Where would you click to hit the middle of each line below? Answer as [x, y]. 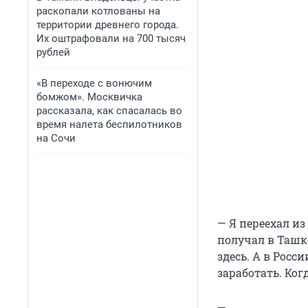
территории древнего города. [108, 25]
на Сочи [56, 138]
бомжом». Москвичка [89, 97]
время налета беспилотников [109, 124]
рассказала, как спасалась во [109, 111]
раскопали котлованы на [98, 11]
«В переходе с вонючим [94, 83]
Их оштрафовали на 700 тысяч [111, 38]
